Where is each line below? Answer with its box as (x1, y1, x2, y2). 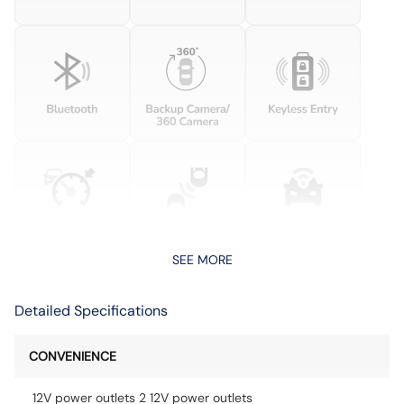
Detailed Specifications (14, 301, 168, 320)
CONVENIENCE (29, 348, 116, 364)
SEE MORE (171, 252, 233, 268)
